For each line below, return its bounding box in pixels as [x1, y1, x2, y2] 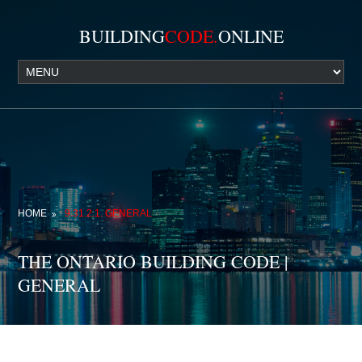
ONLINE [217, 24, 284, 48]
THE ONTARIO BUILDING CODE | [18, 250, 288, 273]
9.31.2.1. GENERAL [65, 208, 153, 219]
